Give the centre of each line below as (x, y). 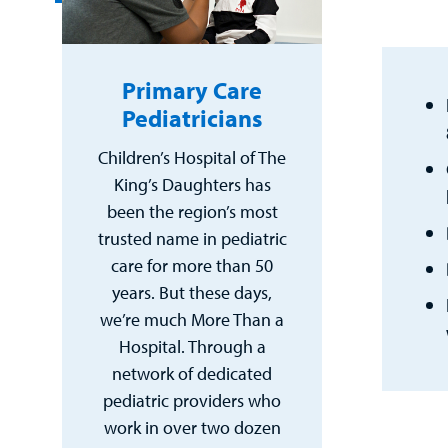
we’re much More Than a (192, 319)
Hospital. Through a (192, 346)
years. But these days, (192, 292)
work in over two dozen (192, 427)
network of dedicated (192, 373)
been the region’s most (192, 211)
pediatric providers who (192, 400)
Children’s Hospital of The (192, 157)
